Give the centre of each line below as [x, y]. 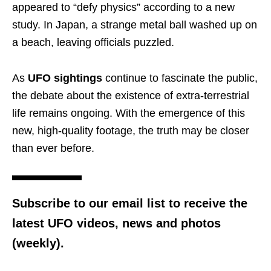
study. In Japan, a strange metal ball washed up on [135, 24]
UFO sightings [65, 78]
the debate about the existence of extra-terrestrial [131, 95]
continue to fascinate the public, [181, 78]
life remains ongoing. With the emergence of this [129, 113]
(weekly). [38, 243]
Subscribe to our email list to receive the [130, 203]
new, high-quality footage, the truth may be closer [131, 130]
